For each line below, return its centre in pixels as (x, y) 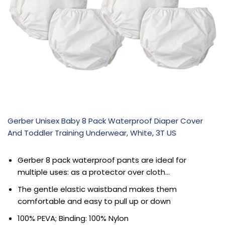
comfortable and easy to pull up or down (94, 201)
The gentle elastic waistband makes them (97, 189)
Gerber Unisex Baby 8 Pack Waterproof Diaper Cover (105, 121)
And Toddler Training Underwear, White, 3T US (92, 133)
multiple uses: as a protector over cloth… (94, 172)
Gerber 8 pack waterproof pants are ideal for (102, 160)
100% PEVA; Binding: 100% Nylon (73, 218)
